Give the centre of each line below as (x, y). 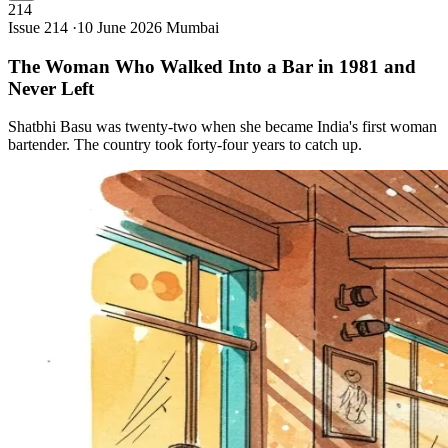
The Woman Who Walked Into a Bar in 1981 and (212, 66)
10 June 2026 (119, 27)
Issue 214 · (42, 27)
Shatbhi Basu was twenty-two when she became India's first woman (222, 127)
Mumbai (192, 27)
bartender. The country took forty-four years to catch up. (185, 145)
